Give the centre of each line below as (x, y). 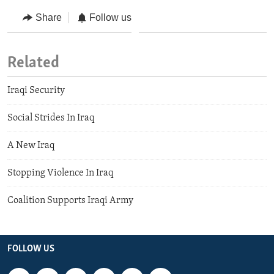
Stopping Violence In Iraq (60, 173)
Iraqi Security (36, 90)
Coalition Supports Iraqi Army (70, 200)
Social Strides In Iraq (51, 118)
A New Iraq (31, 145)
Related (33, 64)
